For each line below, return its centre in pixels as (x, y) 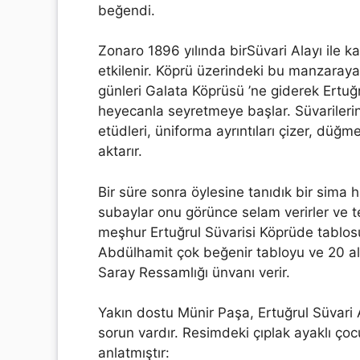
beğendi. (127, 10)
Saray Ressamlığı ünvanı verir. (194, 272)
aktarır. (120, 151)
